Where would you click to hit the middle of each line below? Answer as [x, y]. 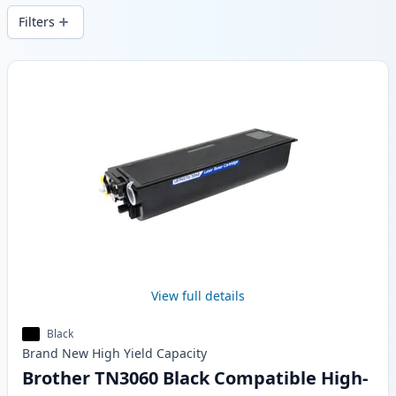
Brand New [55, 354]
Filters [37, 22]
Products [37, 70]
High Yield [122, 354]
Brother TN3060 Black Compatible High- [195, 378]
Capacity [182, 354]
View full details [198, 296]
